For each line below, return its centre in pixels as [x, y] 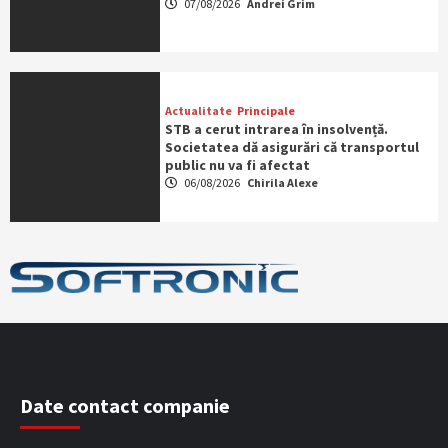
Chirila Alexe [282, 183]
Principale [265, 111]
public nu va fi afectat [237, 165]
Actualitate [198, 111]
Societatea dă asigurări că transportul [291, 147]
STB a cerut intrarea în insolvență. [276, 129]
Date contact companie [125, 406]
